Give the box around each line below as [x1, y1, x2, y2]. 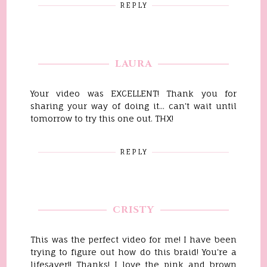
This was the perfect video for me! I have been [30, 234, 237, 244]
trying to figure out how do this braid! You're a [30, 247, 237, 257]
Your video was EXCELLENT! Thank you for [30, 88, 237, 98]
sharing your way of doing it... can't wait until [30, 100, 237, 111]
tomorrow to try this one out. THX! [30, 113, 174, 123]
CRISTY [113, 203, 154, 216]
